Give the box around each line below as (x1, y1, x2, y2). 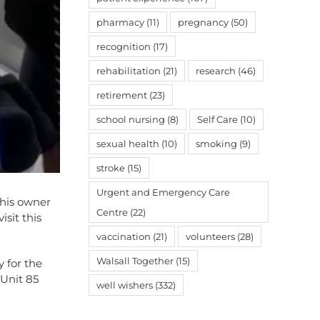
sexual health (96, 138, 159, 149)
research (196, 65, 236, 76)
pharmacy (96, 16, 144, 28)
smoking (196, 138, 237, 149)
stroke (96, 162, 125, 174)
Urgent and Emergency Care (96, 186, 230, 198)
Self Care (197, 114, 238, 125)
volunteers (186, 231, 235, 242)
